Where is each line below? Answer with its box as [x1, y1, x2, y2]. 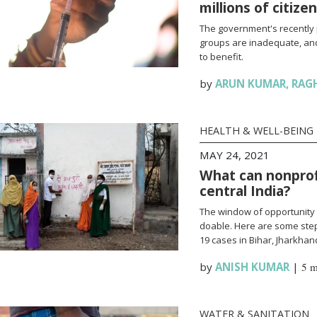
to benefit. [199, 50, 243, 63]
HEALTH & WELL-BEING [199, 124, 313, 137]
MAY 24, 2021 [199, 148, 270, 162]
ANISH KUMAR [214, 260, 289, 274]
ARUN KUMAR [214, 76, 286, 91]
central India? [199, 181, 290, 200]
